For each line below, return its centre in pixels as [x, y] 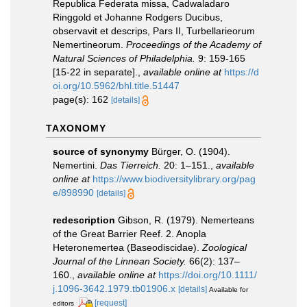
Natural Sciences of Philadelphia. [124, 58]
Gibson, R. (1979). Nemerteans [186, 220]
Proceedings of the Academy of [194, 44]
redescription [84, 220]
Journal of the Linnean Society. [120, 261]
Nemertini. [76, 165]
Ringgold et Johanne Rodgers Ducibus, [138, 17]
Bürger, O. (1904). [191, 151]
